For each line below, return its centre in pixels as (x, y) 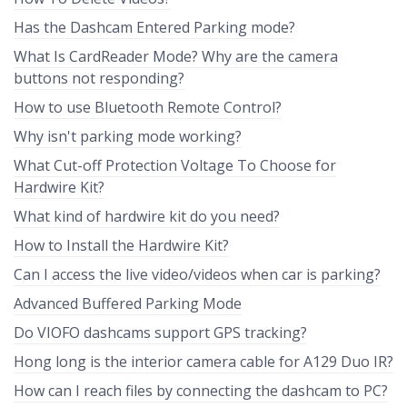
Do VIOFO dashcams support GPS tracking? (160, 333)
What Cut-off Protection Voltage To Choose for (175, 165)
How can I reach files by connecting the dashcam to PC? (201, 391)
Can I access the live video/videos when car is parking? (197, 274)
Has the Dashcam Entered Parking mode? (154, 27)
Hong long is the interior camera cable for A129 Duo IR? (203, 362)
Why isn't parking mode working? (128, 136)
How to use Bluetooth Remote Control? (148, 107)
